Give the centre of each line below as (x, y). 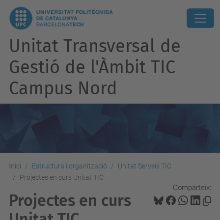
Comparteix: (192, 187)
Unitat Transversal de (95, 46)
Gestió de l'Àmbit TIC (92, 67)
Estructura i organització (69, 166)
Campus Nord (63, 88)
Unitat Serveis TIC (145, 166)
